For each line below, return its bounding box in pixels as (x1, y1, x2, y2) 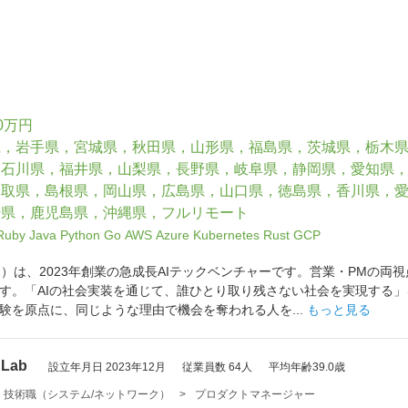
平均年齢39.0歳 (269, 361, 345, 373)
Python (60, 228, 100, 243)
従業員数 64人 (182, 361, 252, 373)
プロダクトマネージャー (195, 388, 315, 401)
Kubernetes (193, 228, 260, 243)
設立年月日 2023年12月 (48, 361, 166, 373)
